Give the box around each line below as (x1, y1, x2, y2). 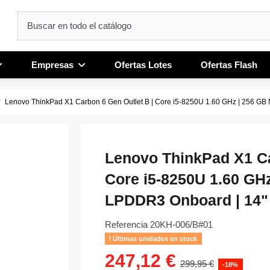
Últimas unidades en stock (111, 234, 198, 242)
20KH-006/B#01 (149, 219, 213, 230)
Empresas (31, 59, 77, 70)
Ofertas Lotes (115, 59, 172, 70)
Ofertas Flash (201, 59, 258, 70)
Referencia (104, 219, 148, 230)
